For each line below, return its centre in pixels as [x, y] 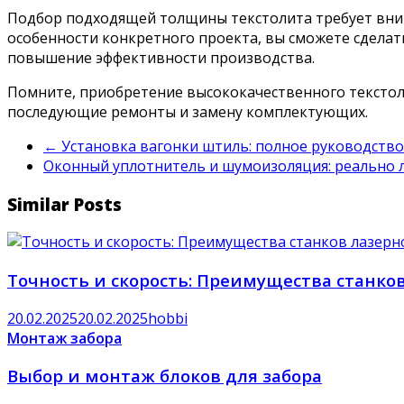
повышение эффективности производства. [161, 57]
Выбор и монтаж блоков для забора [165, 376]
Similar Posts [64, 204]
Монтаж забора [64, 338]
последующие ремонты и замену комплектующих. [188, 111]
